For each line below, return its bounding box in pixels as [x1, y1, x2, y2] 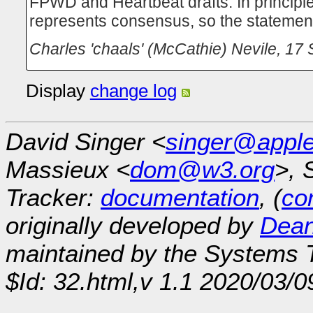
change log [89, 80, 177, 101]
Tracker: [6, 183, 101, 211]
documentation [101, 183, 259, 211]
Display [25, 80, 90, 101]
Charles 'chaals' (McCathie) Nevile [29, 39, 277, 58]
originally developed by [6, 211, 260, 239]
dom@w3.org [130, 155, 275, 183]
